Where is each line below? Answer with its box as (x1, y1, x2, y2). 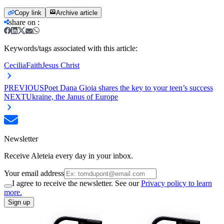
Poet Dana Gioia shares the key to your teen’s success (44, 83, 213, 92)
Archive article (56, 8, 97, 16)
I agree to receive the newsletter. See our (12, 178, 141, 187)
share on (9, 17, 35, 26)
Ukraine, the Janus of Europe (26, 92, 118, 101)
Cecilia (4, 60, 26, 69)
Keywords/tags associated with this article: (4, 43, 137, 52)
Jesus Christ (42, 60, 79, 69)
